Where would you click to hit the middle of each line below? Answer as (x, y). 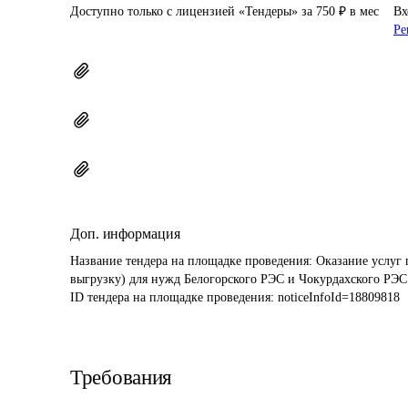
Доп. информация (125, 234)
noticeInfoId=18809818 (339, 297)
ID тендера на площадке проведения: (174, 297)
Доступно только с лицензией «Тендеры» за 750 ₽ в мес (224, 11)
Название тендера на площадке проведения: (193, 261)
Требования (121, 377)
